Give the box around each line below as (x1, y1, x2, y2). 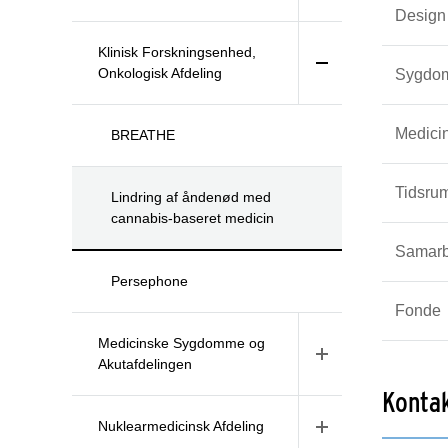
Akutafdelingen (98, 356, 192, 372)
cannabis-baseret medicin (111, 210, 274, 226)
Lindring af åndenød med (111, 189, 271, 205)
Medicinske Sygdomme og (98, 335, 265, 351)
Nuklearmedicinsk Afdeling (98, 418, 264, 434)
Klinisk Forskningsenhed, (98, 44, 256, 60)
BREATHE (111, 127, 175, 143)
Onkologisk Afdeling (98, 65, 222, 81)
